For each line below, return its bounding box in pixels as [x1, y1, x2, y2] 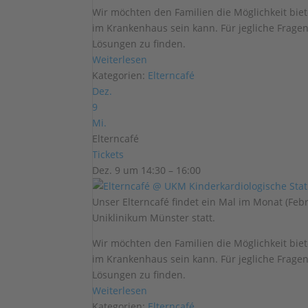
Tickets [92, 148, 124, 161]
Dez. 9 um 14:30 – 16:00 [92, 164, 201, 177]
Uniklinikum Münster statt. [92, 211, 216, 224]
